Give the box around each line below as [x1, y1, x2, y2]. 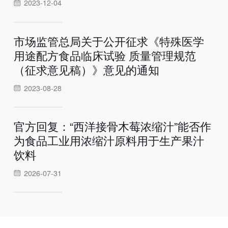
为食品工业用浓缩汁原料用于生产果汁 [13, 132, 204, 148]
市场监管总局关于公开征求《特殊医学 [13, 33, 204, 49]
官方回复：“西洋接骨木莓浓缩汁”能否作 [13, 118, 211, 134]
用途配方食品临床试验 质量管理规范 [13, 47, 196, 63]
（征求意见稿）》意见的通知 [13, 61, 159, 77]
